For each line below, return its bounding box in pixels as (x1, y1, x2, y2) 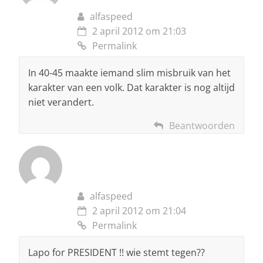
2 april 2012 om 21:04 (92, 204, 186, 218)
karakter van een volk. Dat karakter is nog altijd (28, 81, 235, 95)
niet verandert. (28, 96, 94, 109)
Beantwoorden (169, 119, 235, 133)
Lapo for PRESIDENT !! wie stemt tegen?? (28, 246, 205, 259)
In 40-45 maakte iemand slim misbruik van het (28, 66, 231, 80)
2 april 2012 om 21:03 (92, 25, 186, 38)
